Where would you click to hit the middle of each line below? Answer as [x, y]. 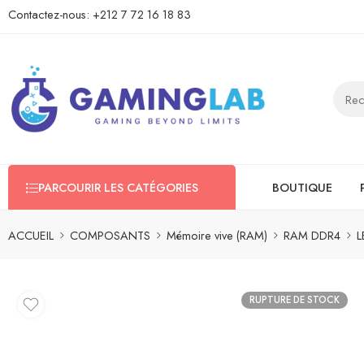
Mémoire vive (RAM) [217, 235]
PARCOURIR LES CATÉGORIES [118, 187]
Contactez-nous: [50, 14]
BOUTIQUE [302, 187]
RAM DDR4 [312, 235]
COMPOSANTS [110, 235]
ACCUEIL [31, 235]
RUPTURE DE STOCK [295, 300]
